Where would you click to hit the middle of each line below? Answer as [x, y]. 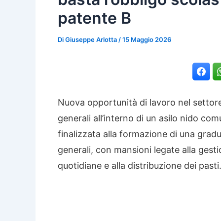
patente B [94, 18]
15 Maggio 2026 [147, 39]
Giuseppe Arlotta [92, 39]
